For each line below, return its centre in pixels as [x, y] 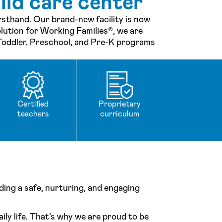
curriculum [119, 114]
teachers [33, 114]
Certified [33, 104]
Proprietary [119, 104]
